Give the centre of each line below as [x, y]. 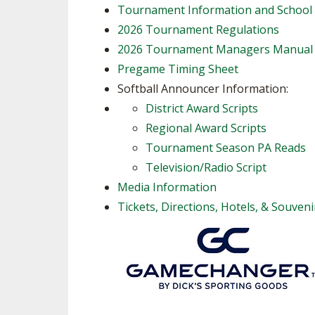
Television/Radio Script [206, 167]
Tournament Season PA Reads [226, 148]
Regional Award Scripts [206, 128]
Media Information [167, 187]
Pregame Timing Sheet [178, 69]
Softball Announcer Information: [203, 89]
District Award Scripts [202, 108]
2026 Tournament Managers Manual [215, 49]
